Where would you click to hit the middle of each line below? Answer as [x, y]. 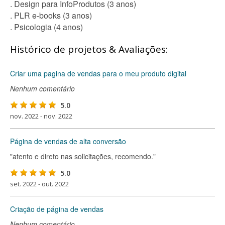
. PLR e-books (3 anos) [51, 15]
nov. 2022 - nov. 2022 [41, 116]
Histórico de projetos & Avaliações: [89, 49]
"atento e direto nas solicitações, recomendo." [83, 156]
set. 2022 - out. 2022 [39, 184]
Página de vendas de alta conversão [68, 141]
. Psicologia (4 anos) [46, 27]
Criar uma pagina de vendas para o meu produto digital [98, 73]
